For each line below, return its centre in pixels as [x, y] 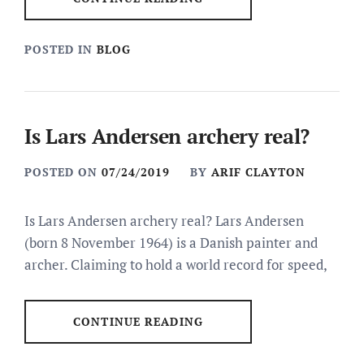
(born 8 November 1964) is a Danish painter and [171, 243]
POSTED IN [61, 49]
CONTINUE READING [138, 321]
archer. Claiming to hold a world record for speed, [176, 264]
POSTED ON [63, 172]
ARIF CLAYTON [258, 172]
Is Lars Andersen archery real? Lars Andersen [164, 221]
